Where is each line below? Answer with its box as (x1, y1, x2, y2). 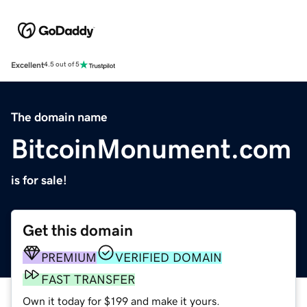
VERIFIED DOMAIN (115, 251, 222, 264)
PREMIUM (41, 251, 97, 264)
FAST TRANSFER (41, 273, 135, 286)
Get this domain (23, 222, 133, 238)
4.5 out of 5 (44, 61, 79, 69)
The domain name (11, 110, 108, 123)
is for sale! (11, 173, 67, 186)
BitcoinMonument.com (11, 134, 291, 162)
